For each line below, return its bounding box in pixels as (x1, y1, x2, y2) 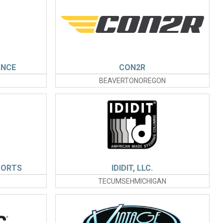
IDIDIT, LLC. (111, 163, 153, 173)
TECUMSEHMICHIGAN (98, 177, 167, 186)
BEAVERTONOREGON (99, 77, 166, 85)
